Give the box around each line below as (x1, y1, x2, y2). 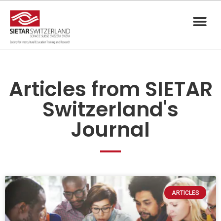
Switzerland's (42, 95, 179, 123)
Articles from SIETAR (8, 74, 213, 103)
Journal (71, 115, 150, 144)
